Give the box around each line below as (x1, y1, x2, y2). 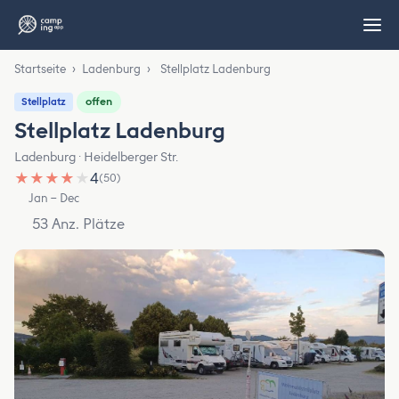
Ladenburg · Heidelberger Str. (14, 150, 178, 165)
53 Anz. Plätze (32, 215, 125, 232)
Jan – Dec (28, 191, 80, 205)
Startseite (14, 62, 66, 76)
